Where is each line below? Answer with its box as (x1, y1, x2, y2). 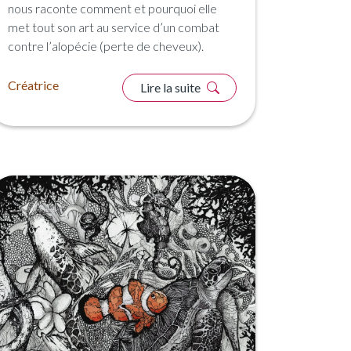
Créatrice (8, 78, 59, 93)
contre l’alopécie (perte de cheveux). (8, 38, 204, 54)
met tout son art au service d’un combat (8, 20, 219, 35)
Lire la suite (139, 80, 203, 96)
